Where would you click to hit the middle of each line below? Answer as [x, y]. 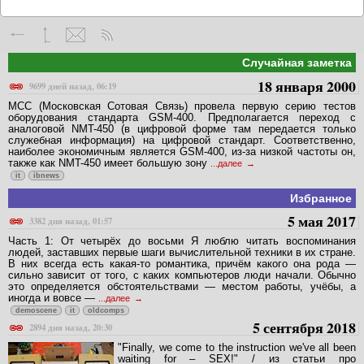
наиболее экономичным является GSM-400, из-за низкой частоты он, [182, 151]
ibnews [46, 175]
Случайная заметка [297, 63]
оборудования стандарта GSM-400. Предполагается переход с [182, 117]
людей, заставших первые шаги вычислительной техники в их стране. [182, 253]
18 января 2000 [307, 86]
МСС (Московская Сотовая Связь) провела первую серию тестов [182, 106]
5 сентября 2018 [304, 328]
